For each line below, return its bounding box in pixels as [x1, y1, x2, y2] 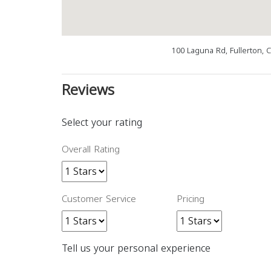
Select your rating [62, 113, 142, 132]
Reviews [62, 76, 114, 104]
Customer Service [62, 191, 136, 207]
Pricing [177, 191, 204, 207]
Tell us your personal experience [62, 239, 211, 258]
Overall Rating [62, 141, 120, 158]
